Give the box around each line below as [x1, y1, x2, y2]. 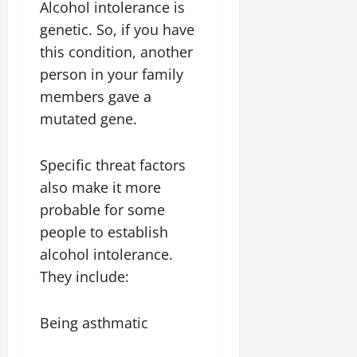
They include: [40, 267, 129, 286]
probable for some [40, 200, 165, 219]
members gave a [40, 87, 151, 106]
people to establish [40, 222, 168, 241]
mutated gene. [40, 109, 137, 128]
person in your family [40, 65, 183, 84]
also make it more [40, 178, 161, 197]
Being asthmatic [40, 313, 148, 332]
